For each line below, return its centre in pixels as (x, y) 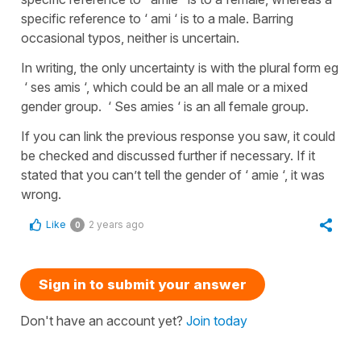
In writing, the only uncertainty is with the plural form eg (180, 67)
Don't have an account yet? (103, 320)
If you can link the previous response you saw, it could (178, 136)
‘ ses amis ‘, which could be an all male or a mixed (164, 87)
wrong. (41, 194)
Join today (217, 320)
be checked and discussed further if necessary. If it (168, 155)
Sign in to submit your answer (143, 284)
